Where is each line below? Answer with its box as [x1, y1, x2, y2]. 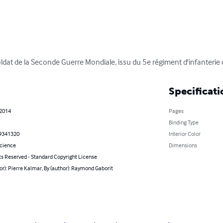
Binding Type [168, 118, 199, 126]
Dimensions [168, 141, 197, 149]
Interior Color [168, 130, 201, 138]
